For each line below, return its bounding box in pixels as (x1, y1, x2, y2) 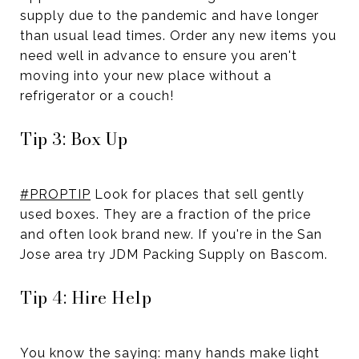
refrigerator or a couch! (20, 88, 174, 104)
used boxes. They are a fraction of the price (20, 207, 311, 223)
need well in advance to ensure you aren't (20, 48, 297, 64)
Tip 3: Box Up (20, 126, 128, 152)
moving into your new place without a (20, 68, 272, 84)
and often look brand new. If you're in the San (20, 227, 322, 243)
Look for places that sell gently (91, 187, 305, 203)
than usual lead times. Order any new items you (20, 28, 337, 44)
